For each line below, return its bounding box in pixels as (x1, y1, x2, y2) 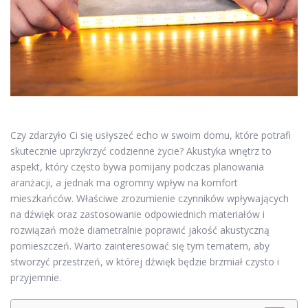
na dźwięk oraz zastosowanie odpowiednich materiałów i (10, 208, 265, 221)
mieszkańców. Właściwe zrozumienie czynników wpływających (10, 192, 289, 206)
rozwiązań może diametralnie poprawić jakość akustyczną (10, 223, 269, 237)
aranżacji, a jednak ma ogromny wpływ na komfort (10, 176, 238, 190)
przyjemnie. (10, 271, 61, 285)
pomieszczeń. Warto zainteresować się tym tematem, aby (10, 239, 269, 253)
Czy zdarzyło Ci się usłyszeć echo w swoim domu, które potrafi (10, 129, 291, 142)
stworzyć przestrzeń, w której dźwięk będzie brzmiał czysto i (10, 255, 279, 269)
